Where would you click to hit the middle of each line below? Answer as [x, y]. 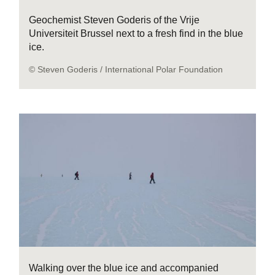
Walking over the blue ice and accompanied [124, 268]
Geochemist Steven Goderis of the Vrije [114, 20]
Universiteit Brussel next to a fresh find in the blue [136, 33]
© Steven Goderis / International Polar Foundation [126, 69]
